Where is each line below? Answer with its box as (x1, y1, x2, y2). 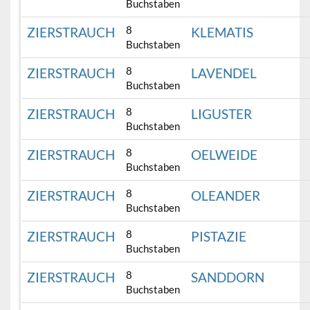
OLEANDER (191, 188, 261, 204)
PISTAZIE (191, 228, 247, 245)
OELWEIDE (191, 147, 258, 163)
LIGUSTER (191, 106, 253, 122)
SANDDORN (191, 269, 265, 286)
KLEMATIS (191, 24, 254, 41)
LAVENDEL (191, 65, 257, 82)
